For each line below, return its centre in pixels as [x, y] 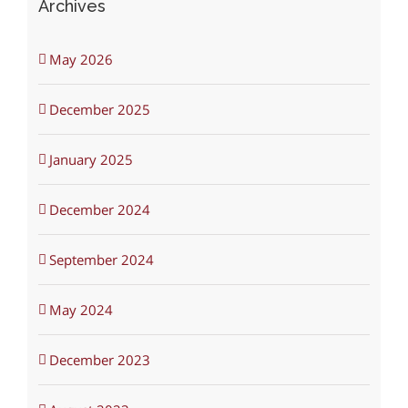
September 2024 [101, 260]
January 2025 [91, 160]
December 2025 [99, 110]
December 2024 [99, 210]
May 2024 [81, 310]
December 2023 [99, 360]
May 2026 [81, 60]
